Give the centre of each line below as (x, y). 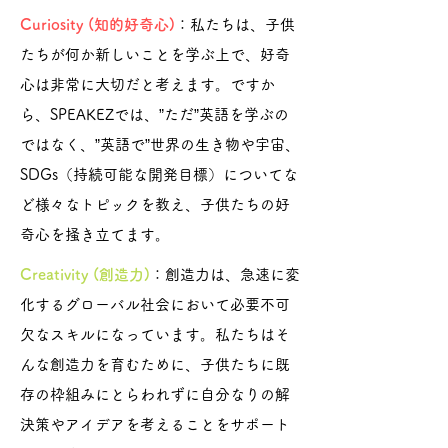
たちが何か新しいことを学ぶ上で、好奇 (155, 54)
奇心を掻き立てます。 (95, 234)
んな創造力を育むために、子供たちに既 (155, 364)
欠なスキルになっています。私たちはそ (155, 334)
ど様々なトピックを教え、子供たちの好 (155, 204)
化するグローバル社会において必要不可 (155, 304)
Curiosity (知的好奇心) (97, 24)
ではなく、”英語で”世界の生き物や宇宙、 (160, 144)
